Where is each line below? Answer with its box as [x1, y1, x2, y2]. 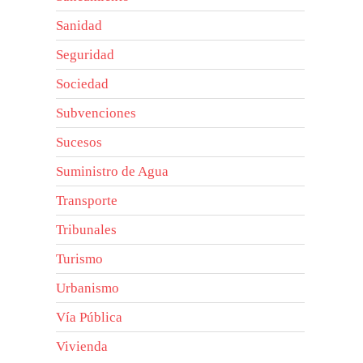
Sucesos [56, 134, 103, 150]
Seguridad [56, 46, 115, 62]
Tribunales [56, 221, 117, 237]
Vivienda [56, 338, 109, 354]
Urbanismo [56, 280, 120, 296]
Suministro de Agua [56, 163, 169, 179]
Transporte [56, 192, 118, 208]
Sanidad [56, 17, 103, 33]
